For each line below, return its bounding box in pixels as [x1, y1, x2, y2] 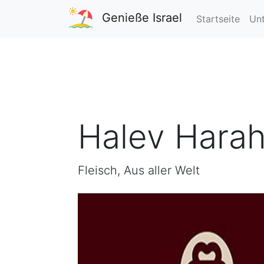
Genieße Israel [102, 11, 182, 25]
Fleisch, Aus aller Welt [78, 163, 200, 177]
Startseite [196, 13, 240, 25]
